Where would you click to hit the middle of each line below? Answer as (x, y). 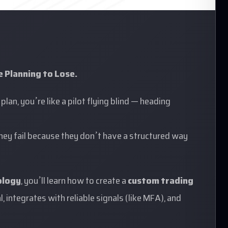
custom (144, 182)
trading (177, 182)
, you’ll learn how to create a (74, 182)
